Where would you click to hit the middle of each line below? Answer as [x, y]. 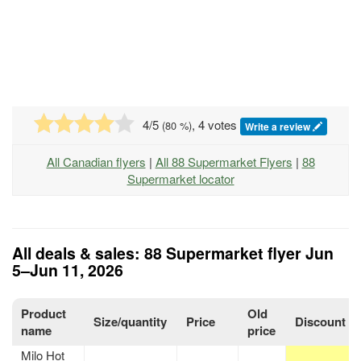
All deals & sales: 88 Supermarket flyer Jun [173, 253]
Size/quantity [131, 321]
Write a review [279, 127]
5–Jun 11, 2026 [68, 270]
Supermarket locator [180, 178]
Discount [321, 321]
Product [44, 313]
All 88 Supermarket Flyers [224, 161]
